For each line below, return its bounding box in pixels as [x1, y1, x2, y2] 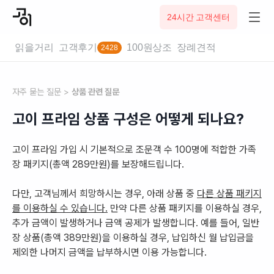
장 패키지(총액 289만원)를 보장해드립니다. [12, 158, 184, 170]
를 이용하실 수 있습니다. [12, 202, 108, 214]
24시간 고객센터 [166, 12, 230, 22]
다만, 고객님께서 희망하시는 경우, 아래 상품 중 [12, 188, 197, 199]
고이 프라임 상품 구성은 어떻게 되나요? [12, 110, 244, 128]
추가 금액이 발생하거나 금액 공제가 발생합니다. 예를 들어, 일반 [12, 217, 259, 229]
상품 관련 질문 [72, 87, 119, 97]
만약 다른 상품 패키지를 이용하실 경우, [108, 202, 262, 214]
